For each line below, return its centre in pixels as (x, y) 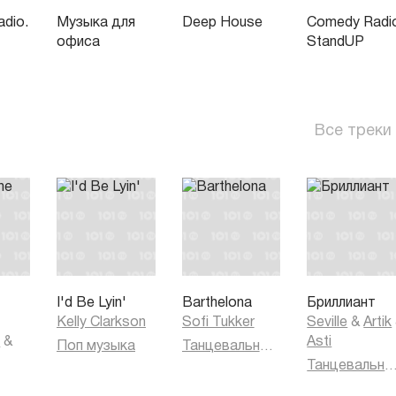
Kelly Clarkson (101, 323)
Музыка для (95, 23)
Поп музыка (95, 346)
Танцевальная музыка (266, 346)
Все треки (353, 131)
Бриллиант (342, 304)
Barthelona (217, 304)
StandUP (336, 42)
